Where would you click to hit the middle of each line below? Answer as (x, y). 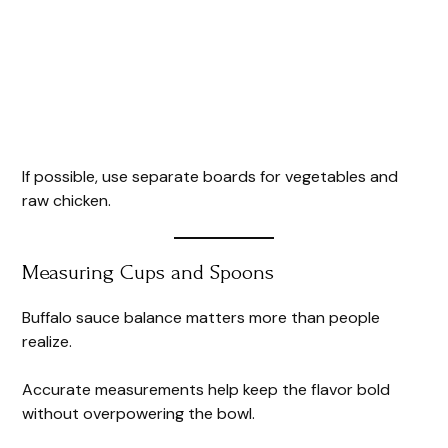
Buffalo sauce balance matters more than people (201, 317)
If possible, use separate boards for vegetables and (210, 176)
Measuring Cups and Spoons (148, 271)
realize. (47, 341)
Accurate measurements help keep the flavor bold (206, 389)
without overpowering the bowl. (139, 413)
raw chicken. (67, 200)
